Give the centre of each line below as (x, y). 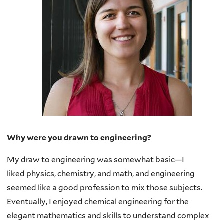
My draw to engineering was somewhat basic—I (96, 159)
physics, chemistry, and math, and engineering (111, 173)
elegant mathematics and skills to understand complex (108, 215)
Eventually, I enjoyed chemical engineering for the (98, 201)
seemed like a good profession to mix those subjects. (105, 187)
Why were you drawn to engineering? (80, 138)
